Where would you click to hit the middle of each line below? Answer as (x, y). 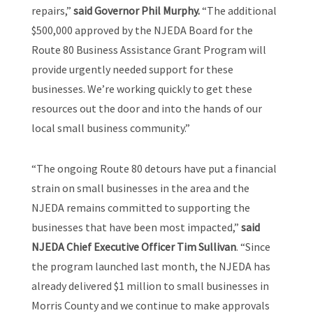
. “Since (253, 247)
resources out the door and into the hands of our (146, 109)
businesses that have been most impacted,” (136, 227)
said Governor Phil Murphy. (136, 11)
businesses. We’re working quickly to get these (141, 89)
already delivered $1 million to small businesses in (150, 286)
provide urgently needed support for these (132, 70)
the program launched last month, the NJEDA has (151, 267)
